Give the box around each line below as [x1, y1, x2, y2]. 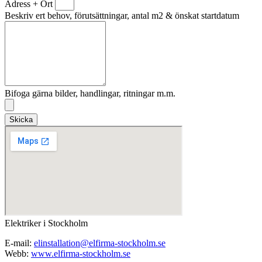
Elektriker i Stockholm [5, 218, 88, 229]
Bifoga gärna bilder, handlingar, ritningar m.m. [5, 88, 175, 99]
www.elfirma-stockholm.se [31, 249, 130, 259]
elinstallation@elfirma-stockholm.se [34, 238, 166, 249]
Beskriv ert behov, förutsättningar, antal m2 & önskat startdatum [5, 11, 239, 21]
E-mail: [5, 238, 34, 249]
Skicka [9, 115, 33, 125]
